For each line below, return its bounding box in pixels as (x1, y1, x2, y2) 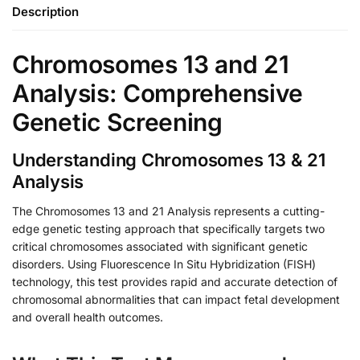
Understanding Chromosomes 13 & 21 (12, 149, 325, 170)
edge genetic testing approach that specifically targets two (12, 221, 325, 235)
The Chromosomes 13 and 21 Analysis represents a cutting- (12, 203, 325, 218)
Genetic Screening (12, 107, 223, 137)
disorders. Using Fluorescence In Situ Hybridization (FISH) (12, 256, 316, 271)
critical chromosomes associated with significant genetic (12, 239, 308, 253)
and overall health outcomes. (12, 309, 163, 324)
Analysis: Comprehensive (12, 78, 304, 108)
